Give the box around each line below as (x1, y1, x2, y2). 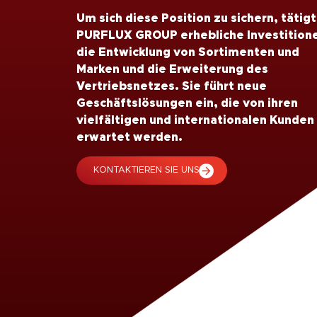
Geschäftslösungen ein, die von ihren (76, 98, 298, 110)
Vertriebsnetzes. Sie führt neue (76, 81, 267, 93)
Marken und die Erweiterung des (76, 64, 268, 76)
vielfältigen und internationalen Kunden (76, 115, 314, 127)
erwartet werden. (76, 132, 183, 144)
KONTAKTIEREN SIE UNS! (93, 165, 202, 175)
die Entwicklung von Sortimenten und (76, 47, 299, 59)
